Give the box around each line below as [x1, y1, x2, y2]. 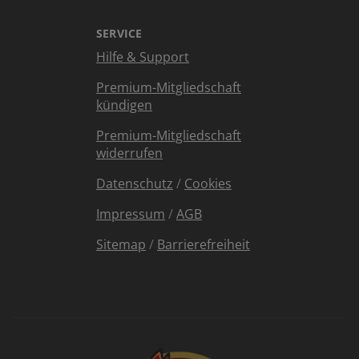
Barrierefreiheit [157, 236, 250, 254]
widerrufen [96, 144, 163, 163]
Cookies [184, 175, 232, 193]
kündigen [96, 96, 152, 115]
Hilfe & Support [96, 48, 189, 67]
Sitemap [96, 236, 146, 254]
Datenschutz [96, 175, 173, 193]
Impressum [96, 205, 165, 224]
